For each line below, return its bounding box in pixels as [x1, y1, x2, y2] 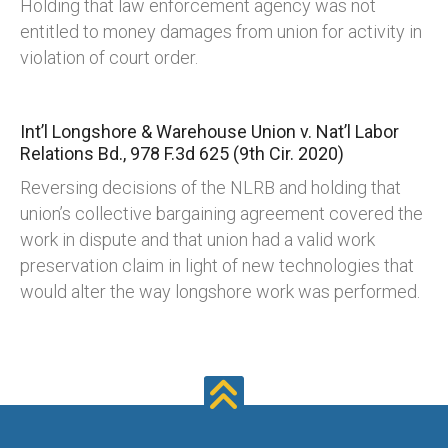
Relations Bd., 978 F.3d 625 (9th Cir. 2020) [20, 143, 344, 165]
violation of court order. [20, 47, 198, 69]
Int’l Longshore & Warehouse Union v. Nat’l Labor [20, 121, 399, 143]
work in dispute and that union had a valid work [20, 229, 375, 251]
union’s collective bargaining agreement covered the [20, 203, 423, 225]
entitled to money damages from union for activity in [20, 21, 422, 43]
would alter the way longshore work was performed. [20, 281, 420, 303]
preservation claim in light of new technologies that [20, 255, 414, 277]
